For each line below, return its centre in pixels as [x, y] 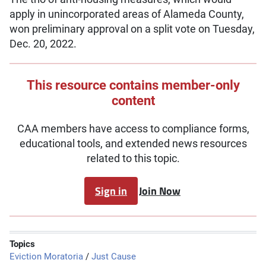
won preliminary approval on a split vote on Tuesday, [132, 29]
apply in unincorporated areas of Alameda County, [127, 15]
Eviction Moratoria [46, 257]
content [133, 101]
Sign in [111, 190]
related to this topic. [133, 158]
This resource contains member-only [133, 85]
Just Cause [114, 257]
